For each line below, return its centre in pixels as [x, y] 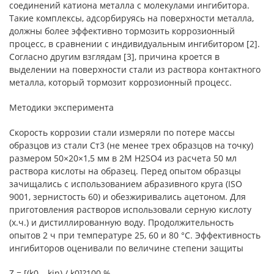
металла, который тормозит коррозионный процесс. [120, 82]
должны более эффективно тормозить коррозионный [122, 31]
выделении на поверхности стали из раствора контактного [135, 69]
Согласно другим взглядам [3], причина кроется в [114, 57]
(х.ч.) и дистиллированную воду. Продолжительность [121, 222]
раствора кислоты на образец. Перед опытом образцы [125, 171]
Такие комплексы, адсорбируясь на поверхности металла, [131, 18]
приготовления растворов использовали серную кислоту [130, 209]
